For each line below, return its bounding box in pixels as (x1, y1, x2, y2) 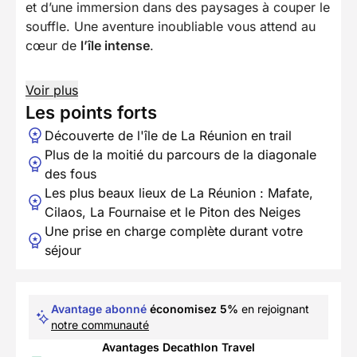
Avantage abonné (51, 302, 147, 316)
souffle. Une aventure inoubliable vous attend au (25, 18, 316, 35)
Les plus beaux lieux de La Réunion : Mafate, (45, 185, 313, 202)
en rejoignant (238, 302, 309, 316)
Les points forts (25, 102, 157, 124)
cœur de (25, 37, 80, 54)
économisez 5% (150, 302, 238, 316)
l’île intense (80, 37, 150, 54)
